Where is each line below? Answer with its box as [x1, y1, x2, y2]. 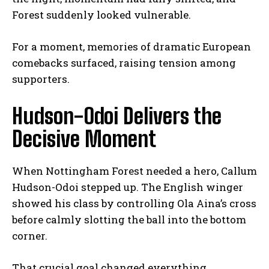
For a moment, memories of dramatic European [12, 39, 251, 53]
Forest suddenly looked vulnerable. [12, 7, 191, 22]
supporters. [12, 71, 70, 86]
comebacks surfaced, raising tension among [12, 55, 236, 70]
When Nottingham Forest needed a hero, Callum [12, 163, 257, 178]
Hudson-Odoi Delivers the [12, 103, 222, 129]
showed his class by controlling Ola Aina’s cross [12, 196, 256, 210]
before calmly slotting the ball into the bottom [12, 212, 246, 226]
